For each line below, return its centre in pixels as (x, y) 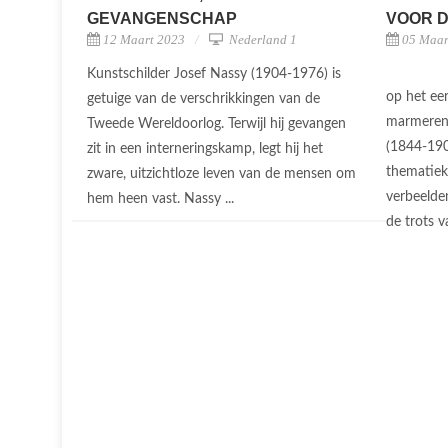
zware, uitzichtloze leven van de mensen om (221, 174)
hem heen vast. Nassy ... (162, 199)
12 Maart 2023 (144, 39)
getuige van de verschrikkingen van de (203, 99)
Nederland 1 (261, 39)
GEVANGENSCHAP (162, 18)
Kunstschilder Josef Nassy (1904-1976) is (214, 74)
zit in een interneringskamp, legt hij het (205, 149)
